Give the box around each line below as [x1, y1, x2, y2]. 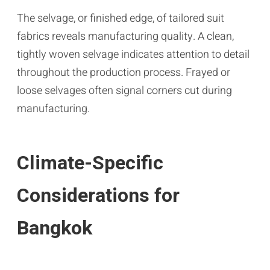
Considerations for [17, 181, 180, 210]
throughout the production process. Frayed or [17, 64, 230, 81]
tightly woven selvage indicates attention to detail [17, 46, 250, 63]
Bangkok [17, 213, 92, 242]
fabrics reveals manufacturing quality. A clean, [17, 28, 234, 45]
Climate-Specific [17, 148, 163, 177]
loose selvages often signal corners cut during [17, 82, 232, 99]
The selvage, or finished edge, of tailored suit [17, 10, 224, 27]
